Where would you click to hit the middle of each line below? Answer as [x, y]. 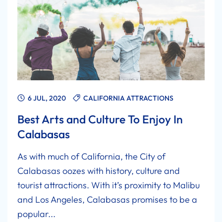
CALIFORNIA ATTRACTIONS [128, 98]
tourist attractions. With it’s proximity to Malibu [109, 185]
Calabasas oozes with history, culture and [99, 171]
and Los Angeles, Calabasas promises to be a [107, 200]
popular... [36, 214]
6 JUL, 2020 [46, 98]
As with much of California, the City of [91, 157]
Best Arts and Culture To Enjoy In [100, 119]
